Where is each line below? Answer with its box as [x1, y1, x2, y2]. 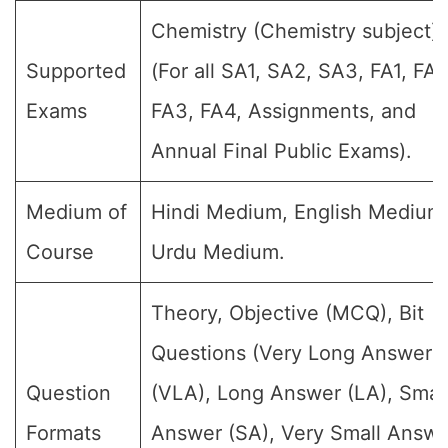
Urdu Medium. [151, 240, 285, 264]
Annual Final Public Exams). [151, 139, 412, 163]
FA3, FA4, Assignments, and [151, 99, 416, 123]
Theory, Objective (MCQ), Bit [151, 301, 424, 325]
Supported [26, 59, 126, 83]
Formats [26, 421, 101, 445]
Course [26, 240, 94, 264]
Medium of [26, 200, 127, 224]
